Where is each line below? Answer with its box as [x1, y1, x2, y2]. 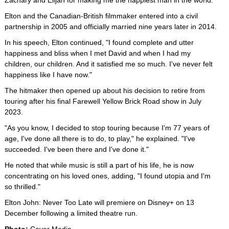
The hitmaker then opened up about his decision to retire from [5, 86, 205, 95]
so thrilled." [5, 182, 40, 191]
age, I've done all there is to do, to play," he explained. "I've [5, 134, 195, 143]
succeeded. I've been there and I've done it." [5, 145, 149, 153]
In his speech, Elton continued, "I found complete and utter [5, 38, 194, 47]
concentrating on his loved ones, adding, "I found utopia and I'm [5, 172, 211, 180]
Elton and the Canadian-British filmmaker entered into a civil [5, 12, 198, 20]
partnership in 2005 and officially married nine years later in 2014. [5, 22, 217, 31]
